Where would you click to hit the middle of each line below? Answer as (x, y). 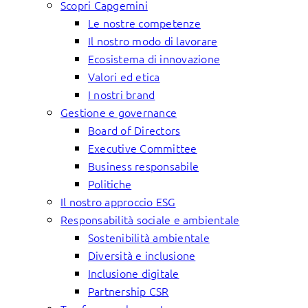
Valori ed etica (124, 76)
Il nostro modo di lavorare (153, 41)
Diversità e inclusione (142, 255)
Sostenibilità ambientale (149, 237)
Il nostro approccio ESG (118, 201)
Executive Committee (143, 148)
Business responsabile (144, 166)
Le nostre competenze (144, 23)
